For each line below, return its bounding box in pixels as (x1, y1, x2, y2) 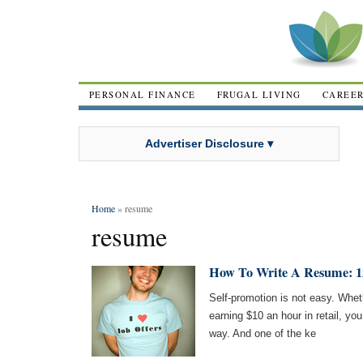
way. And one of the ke (209, 327, 316, 340)
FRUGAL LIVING (216, 88, 301, 100)
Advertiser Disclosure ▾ (145, 136, 273, 150)
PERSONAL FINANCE (89, 88, 196, 100)
